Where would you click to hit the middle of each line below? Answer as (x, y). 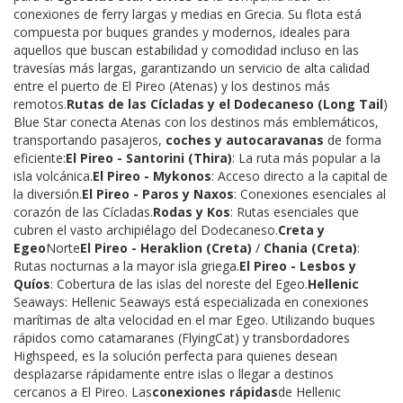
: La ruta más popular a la (306, 157)
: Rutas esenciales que (295, 211)
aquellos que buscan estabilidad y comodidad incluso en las (186, 49)
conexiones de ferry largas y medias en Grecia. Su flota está (188, 13)
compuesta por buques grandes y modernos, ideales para (182, 31)
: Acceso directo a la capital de (300, 175)
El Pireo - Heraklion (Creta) (166, 247)
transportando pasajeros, (90, 139)
